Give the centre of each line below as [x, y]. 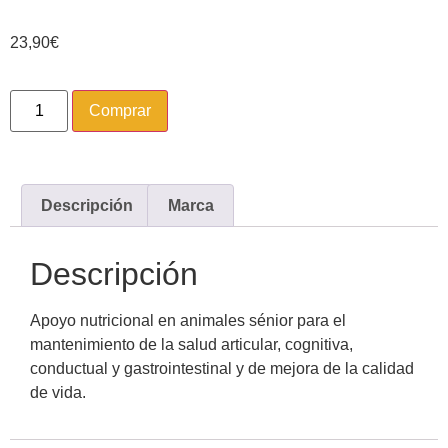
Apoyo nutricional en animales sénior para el [188, 321]
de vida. [58, 393]
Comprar [120, 110]
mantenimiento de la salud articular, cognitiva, [191, 345]
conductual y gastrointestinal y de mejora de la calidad [222, 369]
